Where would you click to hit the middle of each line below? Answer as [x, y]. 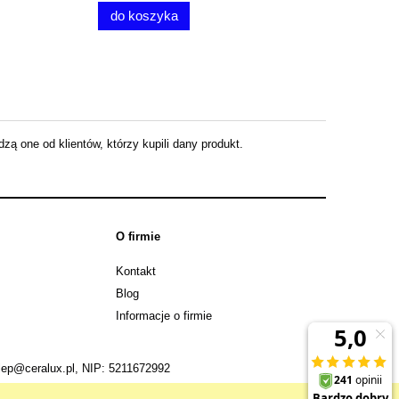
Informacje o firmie [164, 315]
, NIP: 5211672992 [122, 369]
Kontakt [136, 271]
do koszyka [195, 16]
